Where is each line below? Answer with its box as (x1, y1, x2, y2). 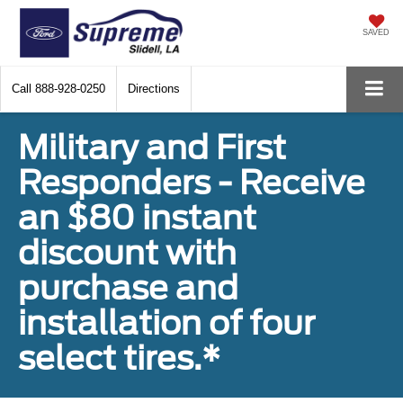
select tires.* (18, 337, 220, 378)
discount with (18, 232, 237, 273)
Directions (128, 82, 180, 95)
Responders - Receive (18, 162, 365, 202)
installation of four (18, 302, 315, 343)
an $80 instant (18, 197, 256, 237)
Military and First (18, 127, 286, 167)
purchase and (18, 267, 238, 308)
